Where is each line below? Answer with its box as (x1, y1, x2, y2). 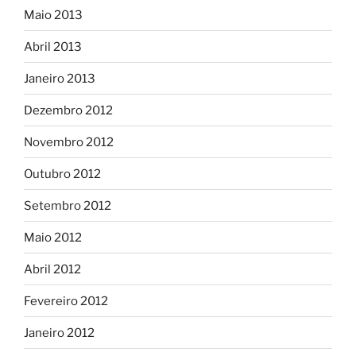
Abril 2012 (24, 261, 81, 277)
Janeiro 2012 (24, 325, 95, 340)
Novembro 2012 (24, 134, 114, 149)
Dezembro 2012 (24, 103, 113, 118)
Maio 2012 (24, 230, 82, 245)
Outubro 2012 (24, 166, 101, 181)
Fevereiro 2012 (24, 293, 108, 308)
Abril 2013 (24, 39, 82, 54)
